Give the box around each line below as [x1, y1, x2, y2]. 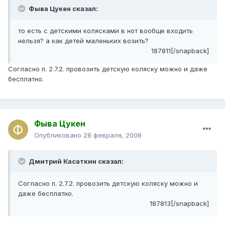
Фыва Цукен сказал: [27, 5, 98, 13]
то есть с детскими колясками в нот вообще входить [18, 27, 193, 35]
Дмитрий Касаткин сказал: [27, 157, 124, 166]
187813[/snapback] [150, 199, 209, 208]
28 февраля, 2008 [83, 131, 142, 140]
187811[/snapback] [151, 47, 209, 55]
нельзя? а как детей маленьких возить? [18, 37, 149, 45]
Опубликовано [34, 131, 83, 140]
